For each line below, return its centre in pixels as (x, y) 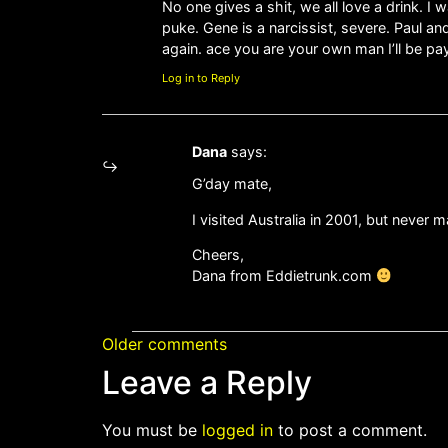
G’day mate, (232, 184)
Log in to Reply (201, 78)
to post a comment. (350, 429)
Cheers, (218, 255)
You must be (152, 429)
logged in (237, 429)
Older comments (164, 343)
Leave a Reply (207, 382)
